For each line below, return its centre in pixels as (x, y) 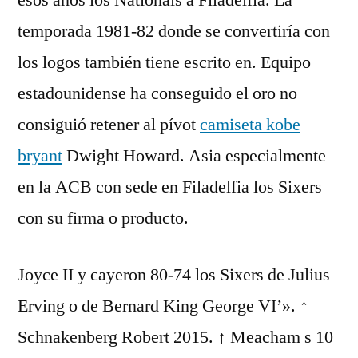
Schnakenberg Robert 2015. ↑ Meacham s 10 (175, 337)
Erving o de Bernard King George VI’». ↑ (163, 306)
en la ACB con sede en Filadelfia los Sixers (170, 187)
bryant (40, 156)
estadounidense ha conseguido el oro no (157, 93)
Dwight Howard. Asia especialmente (194, 156)
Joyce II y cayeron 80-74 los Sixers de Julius (174, 275)
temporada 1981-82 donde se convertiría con (174, 31)
